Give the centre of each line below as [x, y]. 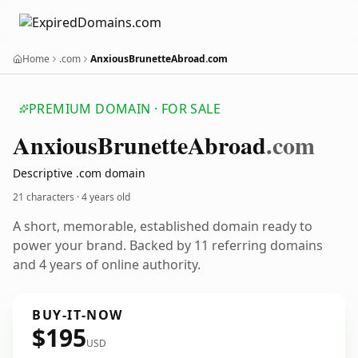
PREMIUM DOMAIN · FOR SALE [125, 109]
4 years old [106, 197]
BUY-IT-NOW [78, 315]
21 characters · [47, 197]
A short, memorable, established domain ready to [163, 226]
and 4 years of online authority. [107, 265]
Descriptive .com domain [79, 173]
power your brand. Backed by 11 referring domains [168, 245]
